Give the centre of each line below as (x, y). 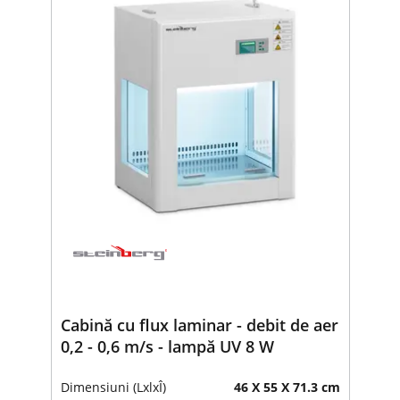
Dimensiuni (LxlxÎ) (113, 387)
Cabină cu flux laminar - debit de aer (199, 325)
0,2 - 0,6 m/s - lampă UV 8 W (167, 346)
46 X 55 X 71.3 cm (287, 387)
